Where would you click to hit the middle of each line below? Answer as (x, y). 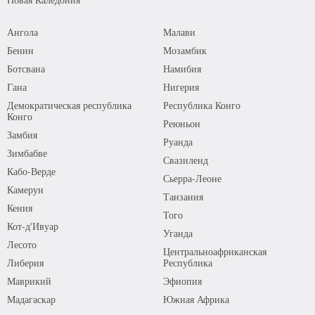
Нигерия (181, 87)
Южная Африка (196, 299)
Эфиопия (182, 281)
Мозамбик (185, 50)
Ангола (22, 32)
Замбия (22, 135)
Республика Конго (201, 105)
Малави (179, 32)
